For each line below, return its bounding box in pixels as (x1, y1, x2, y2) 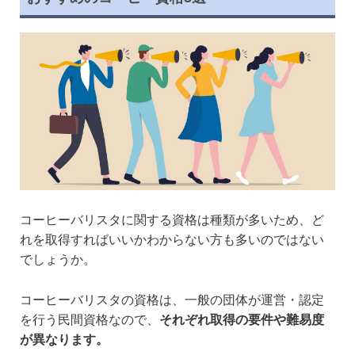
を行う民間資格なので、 (20, 313, 159, 327)
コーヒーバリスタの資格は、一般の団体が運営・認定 (20, 293, 324, 307)
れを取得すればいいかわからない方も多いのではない (20, 233, 324, 247)
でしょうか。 (20, 253, 96, 267)
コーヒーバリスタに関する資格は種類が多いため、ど (20, 213, 324, 227)
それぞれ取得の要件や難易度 (159, 313, 324, 327)
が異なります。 (20, 333, 109, 347)
